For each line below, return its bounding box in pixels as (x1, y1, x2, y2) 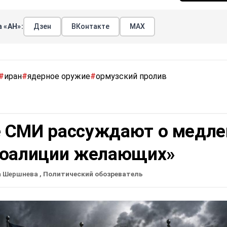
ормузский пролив (96, 71, 167, 81)
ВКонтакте (71, 22, 109, 30)
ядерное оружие (27, 71, 90, 81)
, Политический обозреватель (40, 169, 143, 178)
